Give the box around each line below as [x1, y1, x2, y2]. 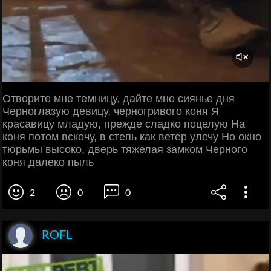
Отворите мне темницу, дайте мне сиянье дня [2, 92, 235, 105]
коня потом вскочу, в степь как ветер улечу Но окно [2, 130, 261, 143]
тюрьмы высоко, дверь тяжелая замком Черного [2, 143, 247, 155]
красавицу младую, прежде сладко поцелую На [2, 117, 245, 130]
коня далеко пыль [2, 155, 94, 168]
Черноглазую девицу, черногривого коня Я [2, 105, 219, 117]
